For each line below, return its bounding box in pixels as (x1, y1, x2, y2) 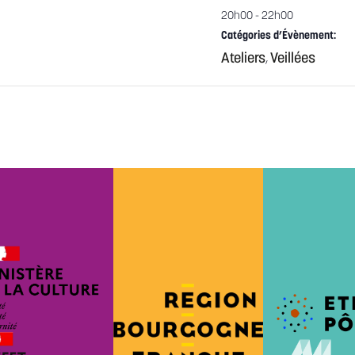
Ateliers (221, 51, 265, 67)
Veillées (270, 51, 315, 67)
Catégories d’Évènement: (221, 29, 336, 42)
